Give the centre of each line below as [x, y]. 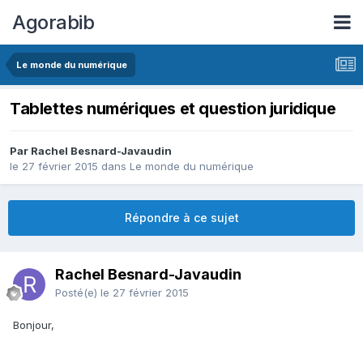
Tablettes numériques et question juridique [173, 109]
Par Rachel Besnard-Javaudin [91, 151]
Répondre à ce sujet [181, 218]
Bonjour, [34, 325]
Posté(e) [78, 293]
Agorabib [53, 22]
